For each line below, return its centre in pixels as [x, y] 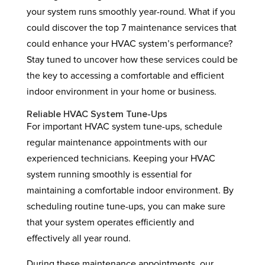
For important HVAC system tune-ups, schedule [124, 127]
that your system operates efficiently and [110, 222]
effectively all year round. [78, 238]
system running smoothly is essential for [109, 174]
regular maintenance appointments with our [117, 143]
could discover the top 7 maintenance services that [131, 28]
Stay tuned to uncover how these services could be [132, 60]
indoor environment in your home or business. [121, 92]
